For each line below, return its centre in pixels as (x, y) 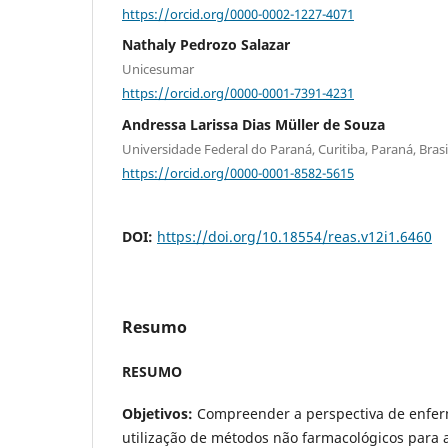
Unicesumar (158, 69)
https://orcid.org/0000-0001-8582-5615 (238, 172)
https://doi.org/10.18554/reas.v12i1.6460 (294, 237)
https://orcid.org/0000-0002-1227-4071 (238, 13)
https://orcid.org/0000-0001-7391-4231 (238, 92)
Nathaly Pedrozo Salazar (206, 45)
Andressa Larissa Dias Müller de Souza (253, 124)
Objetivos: (159, 414)
